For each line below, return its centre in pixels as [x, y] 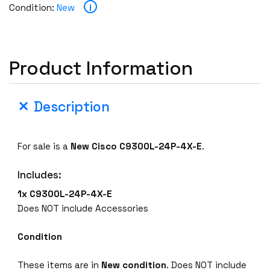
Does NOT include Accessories [83, 209]
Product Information [101, 68]
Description [72, 107]
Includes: [40, 174]
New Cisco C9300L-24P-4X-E [135, 146]
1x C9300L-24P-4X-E [65, 194]
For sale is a [43, 146]
